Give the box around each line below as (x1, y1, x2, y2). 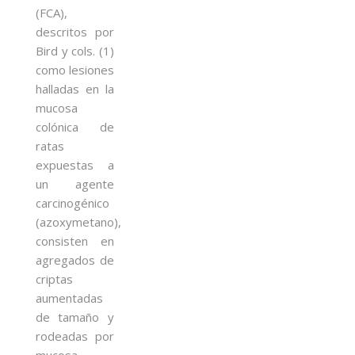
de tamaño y (36, 308, 114, 325)
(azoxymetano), (36, 213, 121, 230)
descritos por (36, 23, 114, 40)
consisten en (36, 232, 114, 249)
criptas (36, 270, 73, 287)
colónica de (36, 118, 114, 135)
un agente (36, 175, 114, 192)
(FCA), (36, 4, 67, 21)
